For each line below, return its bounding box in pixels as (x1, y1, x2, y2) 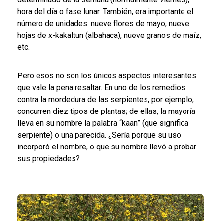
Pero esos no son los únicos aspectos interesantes (17, 71, 196, 81)
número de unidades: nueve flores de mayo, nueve (17, 19, 189, 29)
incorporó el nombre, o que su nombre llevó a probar (17, 142, 196, 152)
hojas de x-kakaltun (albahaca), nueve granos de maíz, (17, 31, 201, 40)
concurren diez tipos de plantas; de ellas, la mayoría (17, 107, 195, 116)
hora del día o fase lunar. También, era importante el (17, 7, 193, 17)
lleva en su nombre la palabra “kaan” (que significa (17, 118, 188, 128)
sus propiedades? (17, 154, 82, 164)
